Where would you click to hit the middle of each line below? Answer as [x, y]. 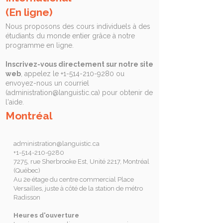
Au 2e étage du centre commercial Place [74, 179]
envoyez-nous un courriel [47, 83]
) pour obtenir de [125, 92]
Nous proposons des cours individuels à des [78, 26]
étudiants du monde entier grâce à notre [70, 36]
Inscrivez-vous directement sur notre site [79, 64]
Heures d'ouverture [46, 215]
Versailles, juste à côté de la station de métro [78, 188]
